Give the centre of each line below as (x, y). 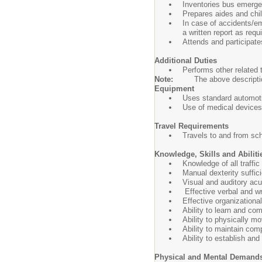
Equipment (174, 89)
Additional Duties (186, 61)
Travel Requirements (192, 126)
